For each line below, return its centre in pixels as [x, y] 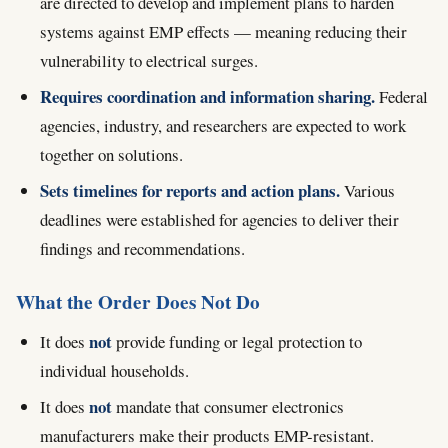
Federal [401, 97]
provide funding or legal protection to [237, 341]
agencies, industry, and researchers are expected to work [223, 126]
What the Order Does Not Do [138, 301]
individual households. [114, 370]
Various [367, 191]
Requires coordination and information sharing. [207, 97]
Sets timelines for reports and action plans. [190, 191]
